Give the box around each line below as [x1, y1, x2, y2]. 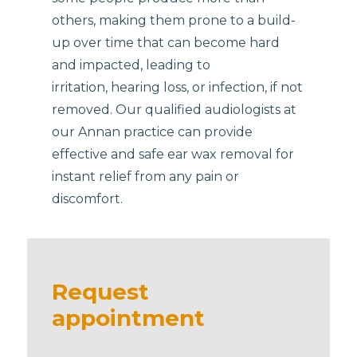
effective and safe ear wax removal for [52, 146, 298, 162]
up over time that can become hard [52, 34, 280, 50]
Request [52, 277, 150, 305]
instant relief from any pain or [52, 168, 240, 184]
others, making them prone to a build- [52, 12, 296, 28]
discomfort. [52, 190, 124, 206]
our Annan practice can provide [52, 124, 253, 139]
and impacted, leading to [52, 57, 211, 73]
